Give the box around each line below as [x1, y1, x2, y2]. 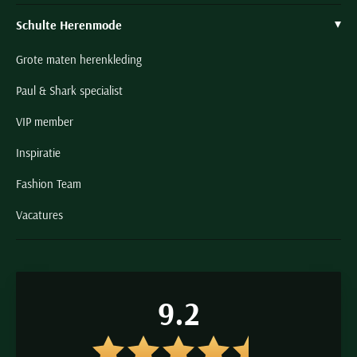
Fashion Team [16, 176, 81, 191]
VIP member [16, 114, 73, 129]
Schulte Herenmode [16, 17, 122, 33]
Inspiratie [16, 145, 61, 160]
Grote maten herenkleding [16, 52, 142, 67]
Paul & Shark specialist [16, 83, 123, 98]
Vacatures [16, 207, 63, 222]
